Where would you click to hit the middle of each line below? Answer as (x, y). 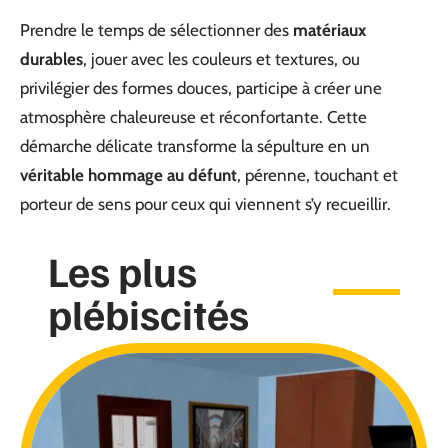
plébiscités (148, 313)
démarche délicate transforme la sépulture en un (195, 146)
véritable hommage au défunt (128, 175)
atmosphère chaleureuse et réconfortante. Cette (193, 117)
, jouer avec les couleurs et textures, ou (221, 59)
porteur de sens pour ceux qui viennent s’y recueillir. (205, 204)
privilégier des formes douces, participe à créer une (201, 88)
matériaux (329, 30)
